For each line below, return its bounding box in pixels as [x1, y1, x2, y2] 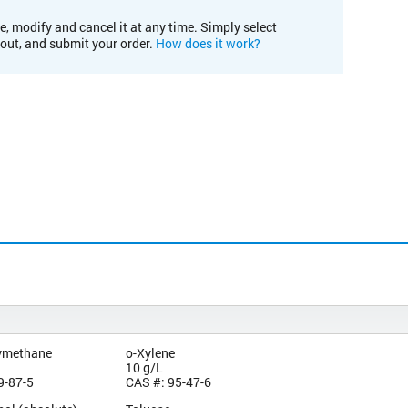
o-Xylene [125, 343, 175, 362]
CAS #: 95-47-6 [125, 372, 211, 391]
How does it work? [156, 34, 260, 52]
